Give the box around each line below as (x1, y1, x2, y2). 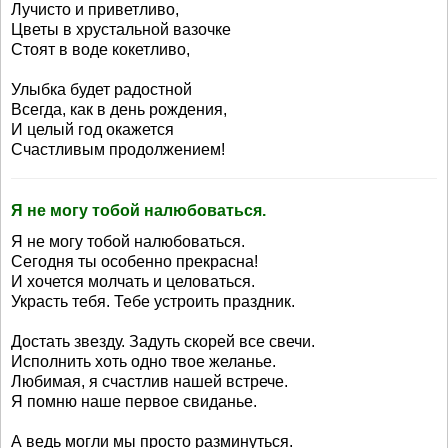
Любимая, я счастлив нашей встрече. (11, 373, 288, 390)
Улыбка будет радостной (11, 81, 192, 98)
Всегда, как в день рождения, (11, 101, 227, 118)
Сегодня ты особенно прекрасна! (11, 253, 258, 270)
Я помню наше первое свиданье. (11, 393, 257, 410)
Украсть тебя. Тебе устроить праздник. (11, 293, 295, 310)
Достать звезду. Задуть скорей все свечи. (11, 333, 315, 350)
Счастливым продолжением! (11, 141, 225, 158)
